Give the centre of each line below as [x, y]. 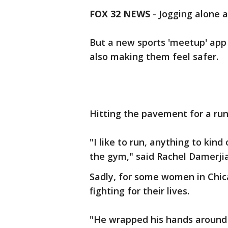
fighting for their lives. [139, 191]
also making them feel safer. [154, 56]
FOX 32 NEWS [120, 14]
